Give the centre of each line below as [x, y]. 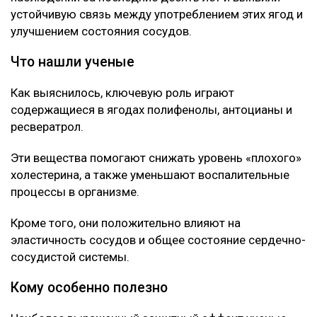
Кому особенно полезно [89, 287]
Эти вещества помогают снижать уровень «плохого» [156, 157]
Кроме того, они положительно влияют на [126, 223]
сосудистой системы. [70, 257]
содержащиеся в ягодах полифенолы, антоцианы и [151, 109]
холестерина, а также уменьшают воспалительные [150, 174]
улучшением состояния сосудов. [101, 31]
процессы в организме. [75, 191]
